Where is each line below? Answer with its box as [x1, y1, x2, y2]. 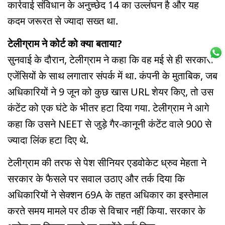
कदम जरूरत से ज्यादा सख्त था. [8, 14, 118, 28]
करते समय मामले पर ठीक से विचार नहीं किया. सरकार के [8, 203, 205, 217]
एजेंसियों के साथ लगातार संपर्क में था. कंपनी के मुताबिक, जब [8, 68, 217, 82]
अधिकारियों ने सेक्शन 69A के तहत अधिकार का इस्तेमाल [8, 187, 208, 201]
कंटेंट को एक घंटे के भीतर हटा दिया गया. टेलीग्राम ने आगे [8, 100, 209, 115]
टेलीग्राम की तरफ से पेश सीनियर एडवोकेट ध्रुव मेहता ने [8, 155, 206, 169]
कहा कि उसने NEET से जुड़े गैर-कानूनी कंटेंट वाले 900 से [8, 117, 211, 131]
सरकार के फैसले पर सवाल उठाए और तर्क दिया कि [8, 171, 185, 185]
